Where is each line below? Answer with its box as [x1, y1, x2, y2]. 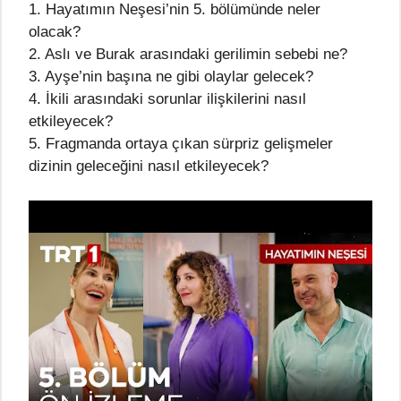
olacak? [29, 23, 81, 41]
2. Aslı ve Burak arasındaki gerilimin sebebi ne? [29, 46, 347, 64]
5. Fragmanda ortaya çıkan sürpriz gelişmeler [29, 135, 333, 153]
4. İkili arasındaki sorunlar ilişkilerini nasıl [29, 90, 306, 108]
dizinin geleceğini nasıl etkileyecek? [29, 158, 269, 175]
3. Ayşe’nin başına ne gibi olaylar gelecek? [29, 68, 313, 86]
